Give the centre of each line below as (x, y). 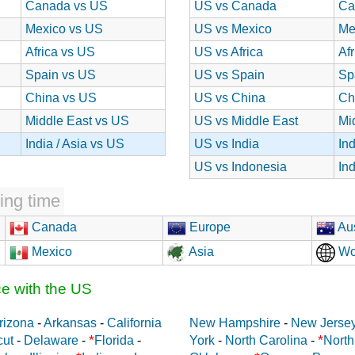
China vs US (61, 97)
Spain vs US (61, 74)
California (134, 323)
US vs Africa (229, 52)
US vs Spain (229, 74)
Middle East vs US (77, 120)
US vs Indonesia (240, 166)
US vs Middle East (246, 120)
